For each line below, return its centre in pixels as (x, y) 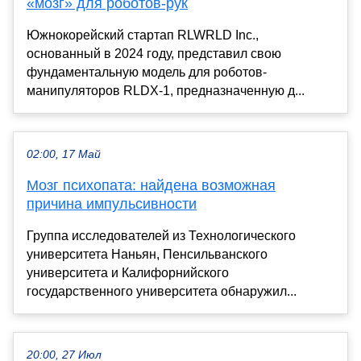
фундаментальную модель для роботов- (147, 72)
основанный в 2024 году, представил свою (154, 53)
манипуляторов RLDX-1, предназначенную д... (166, 90)
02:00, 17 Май (64, 154)
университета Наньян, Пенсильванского (147, 254)
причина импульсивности (112, 203)
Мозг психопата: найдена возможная (151, 185)
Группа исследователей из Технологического (161, 235)
